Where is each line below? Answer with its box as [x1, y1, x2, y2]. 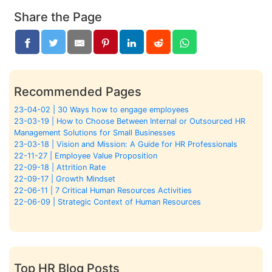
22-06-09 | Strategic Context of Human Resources [14, 197, 201, 206]
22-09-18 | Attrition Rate [14, 162, 106, 172]
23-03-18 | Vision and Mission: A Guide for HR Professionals [14, 139, 237, 149]
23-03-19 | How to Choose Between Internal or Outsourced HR [14, 116, 245, 126]
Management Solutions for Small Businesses [14, 127, 175, 137]
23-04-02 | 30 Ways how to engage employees [14, 104, 189, 114]
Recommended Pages [14, 84, 141, 99]
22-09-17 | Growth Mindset [14, 174, 115, 183]
